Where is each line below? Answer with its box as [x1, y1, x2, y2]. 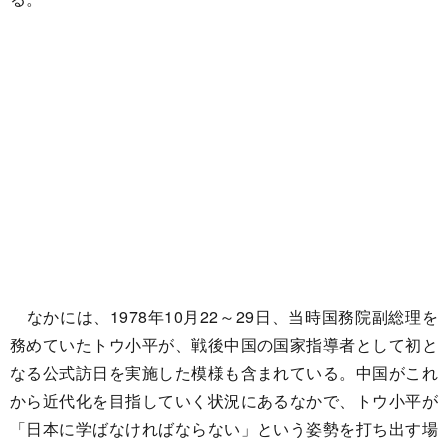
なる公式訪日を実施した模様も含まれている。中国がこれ [10, 361, 438, 384]
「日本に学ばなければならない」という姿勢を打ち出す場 [10, 417, 438, 440]
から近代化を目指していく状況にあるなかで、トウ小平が [10, 389, 438, 412]
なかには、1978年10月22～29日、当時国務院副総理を [10, 305, 438, 328]
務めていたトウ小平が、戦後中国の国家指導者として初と [10, 333, 438, 356]
